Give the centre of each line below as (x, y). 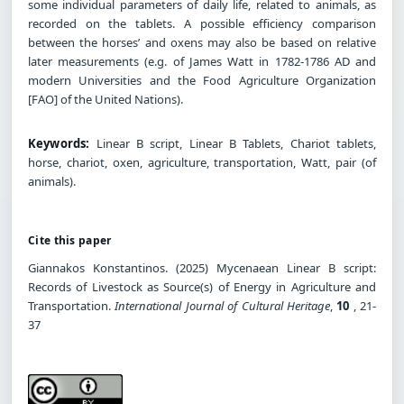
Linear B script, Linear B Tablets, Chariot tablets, (233, 143)
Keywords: (59, 143)
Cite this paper (70, 240)
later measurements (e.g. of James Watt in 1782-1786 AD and (202, 61)
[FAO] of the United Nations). (106, 99)
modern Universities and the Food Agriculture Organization (202, 80)
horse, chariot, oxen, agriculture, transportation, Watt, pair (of (202, 162)
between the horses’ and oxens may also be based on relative (202, 42)
